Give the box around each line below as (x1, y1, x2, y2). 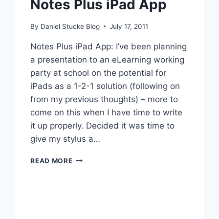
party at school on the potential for (30, 67, 167, 78)
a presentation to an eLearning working (30, 54, 185, 65)
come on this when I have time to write (30, 107, 183, 117)
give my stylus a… (30, 133, 101, 144)
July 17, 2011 (109, 22, 148, 30)
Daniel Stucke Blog (40, 22, 100, 30)
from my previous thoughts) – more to (30, 94, 178, 104)
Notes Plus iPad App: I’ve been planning (30, 41, 187, 51)
